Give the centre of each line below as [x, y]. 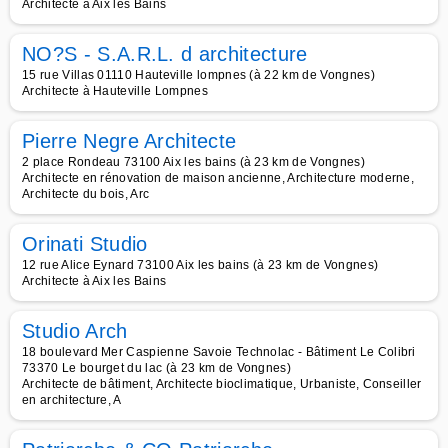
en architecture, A [72, 400]
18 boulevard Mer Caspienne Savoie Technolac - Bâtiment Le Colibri [219, 352]
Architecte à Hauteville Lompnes [115, 91]
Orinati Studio [85, 244]
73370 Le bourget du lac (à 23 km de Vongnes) [157, 368]
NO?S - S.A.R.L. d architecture [165, 54]
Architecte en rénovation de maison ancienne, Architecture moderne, [218, 178]
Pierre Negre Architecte [129, 141]
